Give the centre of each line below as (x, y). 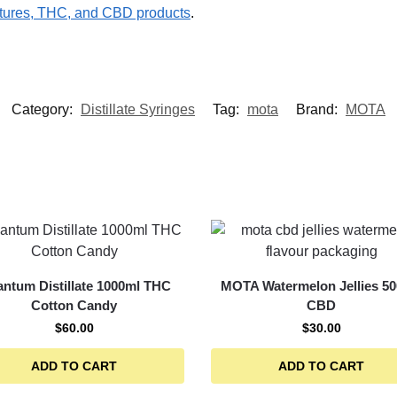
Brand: (319, 109)
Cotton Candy (74, 305)
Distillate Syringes (138, 109)
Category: (44, 109)
